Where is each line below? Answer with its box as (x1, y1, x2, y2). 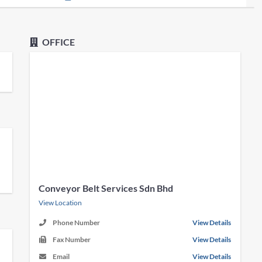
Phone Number (53, 218, 101, 227)
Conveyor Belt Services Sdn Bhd (39, 182, 174, 194)
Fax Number (53, 235, 91, 244)
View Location (39, 198, 82, 207)
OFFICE (40, 36, 75, 47)
